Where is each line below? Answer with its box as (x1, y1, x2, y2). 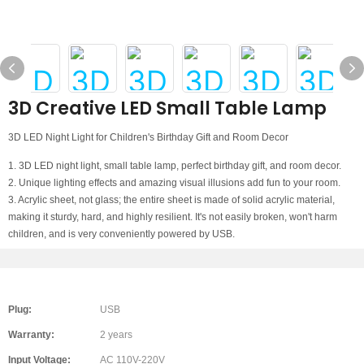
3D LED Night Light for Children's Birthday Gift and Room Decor (8, 132, 288, 143)
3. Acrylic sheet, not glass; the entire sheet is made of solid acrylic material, (8, 194, 335, 206)
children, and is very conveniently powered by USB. (8, 228, 235, 240)
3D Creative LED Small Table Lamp (8, 96, 327, 121)
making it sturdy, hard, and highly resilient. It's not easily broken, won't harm (8, 211, 337, 223)
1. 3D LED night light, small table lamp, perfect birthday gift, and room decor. (8, 160, 341, 171)
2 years (100, 329, 132, 340)
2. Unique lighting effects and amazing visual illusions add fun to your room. (8, 177, 340, 188)
